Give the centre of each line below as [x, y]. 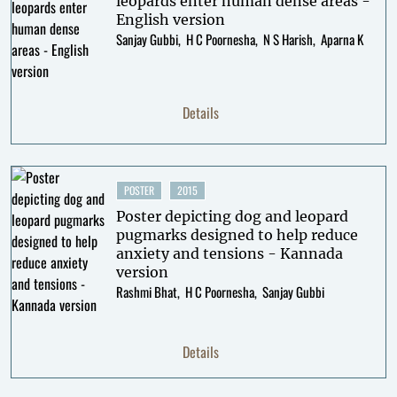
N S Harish [288, 39]
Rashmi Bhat [146, 292]
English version [170, 19]
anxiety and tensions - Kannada [229, 253]
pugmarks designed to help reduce [237, 235]
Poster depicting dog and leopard [232, 216]
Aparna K [342, 39]
